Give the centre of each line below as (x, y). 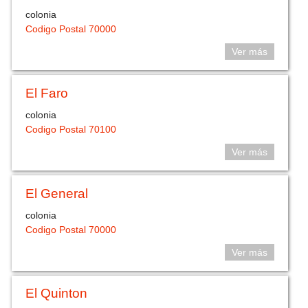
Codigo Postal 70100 (71, 130)
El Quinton (57, 294)
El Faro (47, 93)
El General (57, 193)
